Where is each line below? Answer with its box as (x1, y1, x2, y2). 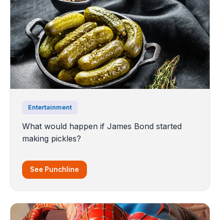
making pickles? (22, 133, 81, 143)
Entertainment (28, 103, 72, 111)
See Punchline (30, 165, 79, 173)
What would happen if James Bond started (22, 121, 182, 131)
